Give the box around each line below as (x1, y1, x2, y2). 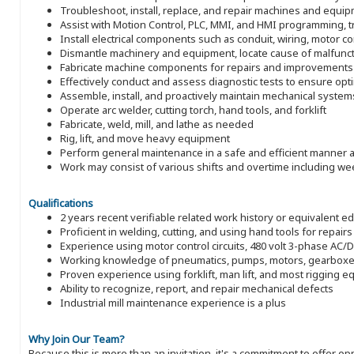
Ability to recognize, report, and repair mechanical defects (60, 281, 333, 296)
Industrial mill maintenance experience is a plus (60, 296, 286, 311)
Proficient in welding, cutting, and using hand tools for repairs (60, 224, 352, 239)
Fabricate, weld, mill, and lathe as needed (60, 117, 254, 132)
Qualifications (28, 196, 93, 211)
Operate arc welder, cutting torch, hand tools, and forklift (60, 103, 326, 118)
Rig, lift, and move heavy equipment (60, 131, 230, 146)
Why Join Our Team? (28, 332, 125, 347)
